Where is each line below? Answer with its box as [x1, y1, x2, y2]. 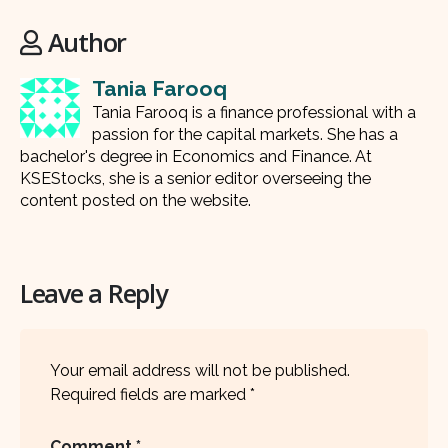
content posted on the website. [20, 190, 251, 210]
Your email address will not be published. [50, 361, 350, 381]
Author [47, 24, 127, 59]
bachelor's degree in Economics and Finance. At [20, 146, 372, 166]
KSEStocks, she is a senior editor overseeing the [20, 168, 371, 188]
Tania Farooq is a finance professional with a [92, 102, 416, 122]
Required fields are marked [50, 385, 250, 405]
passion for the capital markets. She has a [92, 124, 398, 144]
